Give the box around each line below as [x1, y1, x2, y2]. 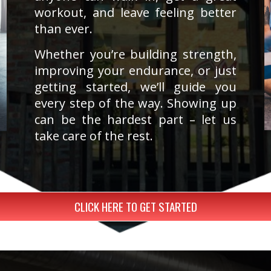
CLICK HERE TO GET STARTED [74, 197, 197, 215]
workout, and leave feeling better [34, 4, 237, 21]
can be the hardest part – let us [34, 111, 237, 128]
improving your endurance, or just [34, 62, 237, 79]
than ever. [34, 21, 93, 38]
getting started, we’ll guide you [34, 79, 237, 96]
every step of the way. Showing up [34, 95, 237, 112]
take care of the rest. [34, 128, 154, 145]
